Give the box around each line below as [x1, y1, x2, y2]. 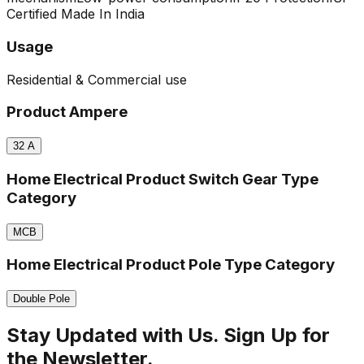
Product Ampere [6, 102, 128, 122]
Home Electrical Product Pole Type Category [6, 255, 335, 275]
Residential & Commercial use [6, 71, 187, 88]
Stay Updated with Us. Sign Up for [6, 323, 330, 347]
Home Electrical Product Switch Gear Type [6, 169, 318, 188]
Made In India [57, 6, 145, 23]
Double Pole [13, 292, 70, 305]
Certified [6, 6, 57, 23]
